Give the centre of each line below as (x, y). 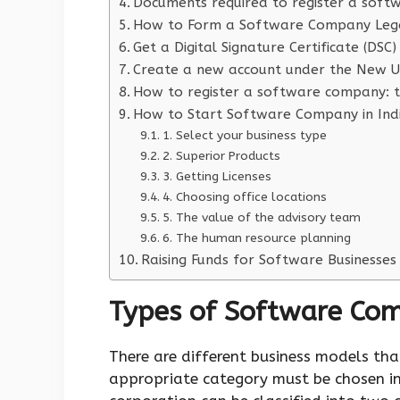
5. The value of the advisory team (261, 218)
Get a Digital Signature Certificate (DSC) (265, 48)
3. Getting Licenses (217, 177)
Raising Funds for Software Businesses (269, 260)
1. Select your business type (244, 136)
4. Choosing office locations (244, 197)
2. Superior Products (221, 156)
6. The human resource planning (256, 238)
